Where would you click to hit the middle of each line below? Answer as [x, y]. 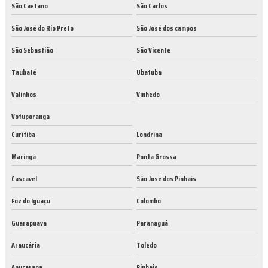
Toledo [146, 245]
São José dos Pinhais [166, 179]
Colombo [148, 201]
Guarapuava [29, 223]
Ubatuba [149, 72]
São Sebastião [32, 50]
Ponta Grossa [156, 157]
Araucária [26, 245]
